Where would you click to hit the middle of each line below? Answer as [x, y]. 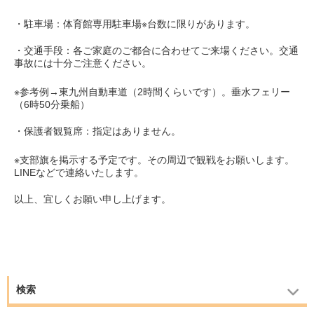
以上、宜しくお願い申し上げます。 [93, 199]
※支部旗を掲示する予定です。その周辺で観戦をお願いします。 [154, 160]
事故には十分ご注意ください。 [83, 63]
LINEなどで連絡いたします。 [79, 173]
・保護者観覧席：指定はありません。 [97, 131]
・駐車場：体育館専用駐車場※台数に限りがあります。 [135, 24]
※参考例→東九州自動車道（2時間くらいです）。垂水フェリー [152, 92]
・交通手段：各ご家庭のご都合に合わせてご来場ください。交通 [156, 51]
